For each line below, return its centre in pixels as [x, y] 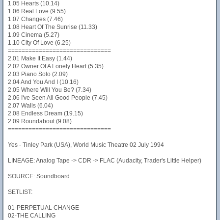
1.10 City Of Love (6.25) [39, 43]
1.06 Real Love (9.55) [37, 11]
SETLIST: [20, 192]
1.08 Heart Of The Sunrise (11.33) [53, 27]
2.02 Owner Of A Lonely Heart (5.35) [56, 66]
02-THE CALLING [32, 216]
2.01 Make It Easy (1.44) [40, 58]
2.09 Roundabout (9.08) [40, 121]
